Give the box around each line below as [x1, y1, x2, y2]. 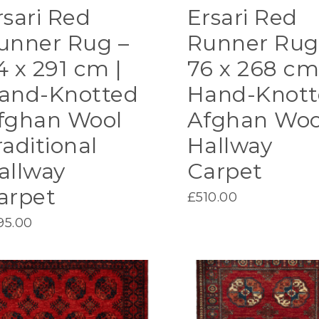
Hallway [187, 132, 273, 159]
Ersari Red [187, 4, 298, 31]
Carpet [187, 157, 263, 184]
